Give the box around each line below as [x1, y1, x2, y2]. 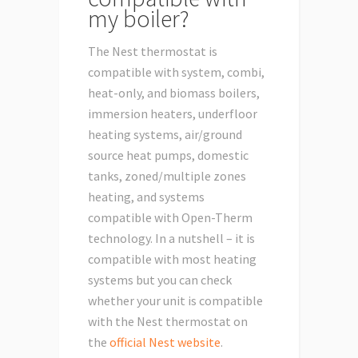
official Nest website [109, 334, 221, 351]
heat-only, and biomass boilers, [88, 85, 260, 101]
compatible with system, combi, [88, 64, 265, 81]
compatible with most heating [88, 251, 257, 268]
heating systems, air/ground [88, 126, 242, 143]
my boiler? [88, 3, 189, 34]
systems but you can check [88, 272, 232, 288]
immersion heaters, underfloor [88, 105, 257, 122]
